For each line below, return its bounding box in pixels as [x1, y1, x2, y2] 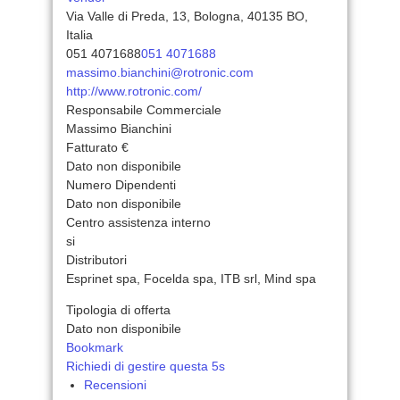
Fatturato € [66, 140, 129, 154]
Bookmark [66, 340, 123, 354]
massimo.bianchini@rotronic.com [66, 65, 254, 79]
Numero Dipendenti [66, 178, 176, 192]
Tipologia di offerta [66, 303, 171, 317]
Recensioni [84, 378, 146, 392]
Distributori [66, 253, 127, 267]
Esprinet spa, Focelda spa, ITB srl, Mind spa [66, 271, 316, 286]
